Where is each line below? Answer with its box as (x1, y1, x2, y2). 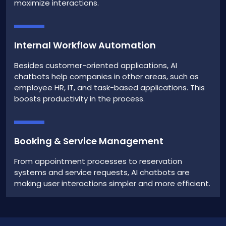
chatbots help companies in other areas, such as (14, 71, 199, 82)
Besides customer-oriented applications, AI (14, 60, 177, 71)
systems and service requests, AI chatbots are (14, 166, 190, 178)
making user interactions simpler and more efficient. (14, 178, 210, 189)
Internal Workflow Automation (14, 38, 156, 51)
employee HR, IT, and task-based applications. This (14, 82, 205, 93)
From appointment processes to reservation (14, 155, 182, 166)
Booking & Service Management (14, 134, 163, 147)
